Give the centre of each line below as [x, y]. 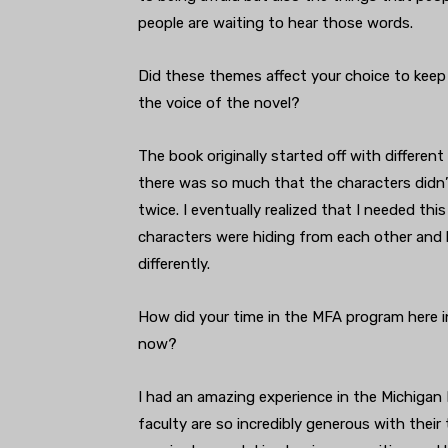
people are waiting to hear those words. [275, 23]
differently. [174, 264]
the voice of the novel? [219, 103]
